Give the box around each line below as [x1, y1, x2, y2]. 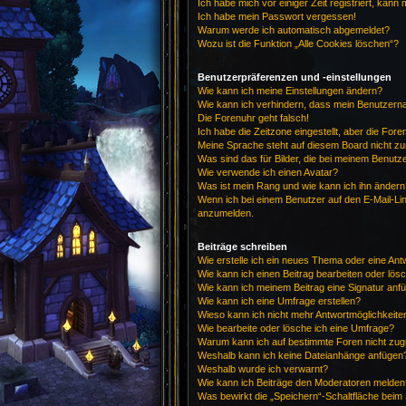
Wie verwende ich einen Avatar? [198, 167, 338, 178]
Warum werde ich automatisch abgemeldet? [198, 24, 390, 35]
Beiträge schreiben [198, 241, 287, 252]
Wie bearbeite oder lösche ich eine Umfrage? [198, 323, 394, 333]
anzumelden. [198, 208, 254, 218]
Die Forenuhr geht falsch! [198, 112, 309, 123]
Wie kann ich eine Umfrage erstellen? [198, 295, 361, 306]
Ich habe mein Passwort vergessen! [198, 11, 356, 22]
